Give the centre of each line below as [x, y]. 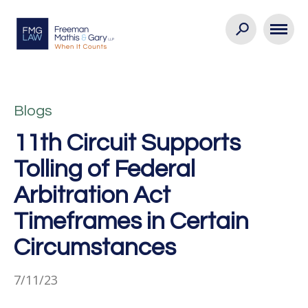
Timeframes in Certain [131, 221]
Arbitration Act [92, 195]
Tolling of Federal [104, 169]
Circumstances [95, 247]
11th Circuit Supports [127, 143]
